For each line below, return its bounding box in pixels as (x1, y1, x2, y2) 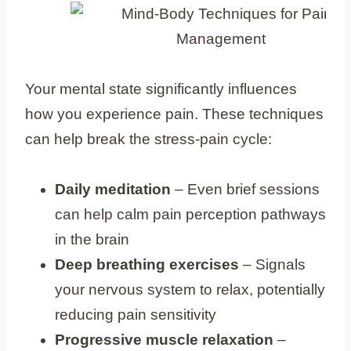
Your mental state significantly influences (25, 80, 297, 97)
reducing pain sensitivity (55, 306, 216, 323)
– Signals (239, 255, 306, 273)
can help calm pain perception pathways (55, 205, 326, 223)
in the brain (55, 230, 129, 248)
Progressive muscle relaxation (55, 331, 273, 348)
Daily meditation (55, 180, 171, 197)
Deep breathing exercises (55, 255, 239, 273)
